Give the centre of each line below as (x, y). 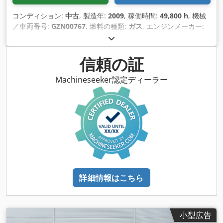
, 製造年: (94, 16)
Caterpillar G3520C (44, 37)
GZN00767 (68, 26)
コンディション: (39, 16)
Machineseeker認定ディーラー (111, 80)
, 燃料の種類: (107, 26)
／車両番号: (32, 26)
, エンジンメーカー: (173, 26)
